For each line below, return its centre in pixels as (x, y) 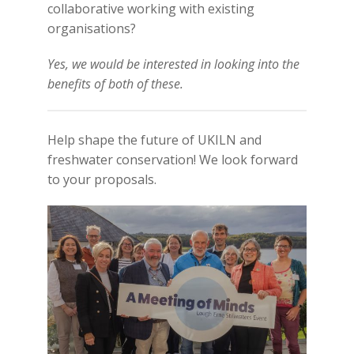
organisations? (91, 29)
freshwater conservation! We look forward (172, 160)
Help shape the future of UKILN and (154, 140)
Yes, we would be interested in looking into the (173, 64)
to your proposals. (102, 180)
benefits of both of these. (115, 84)
